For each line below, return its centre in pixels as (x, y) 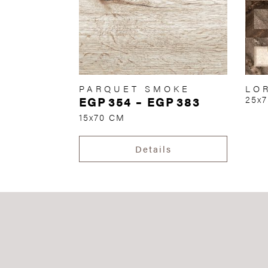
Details (153, 149)
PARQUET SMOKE (135, 89)
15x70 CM (102, 117)
